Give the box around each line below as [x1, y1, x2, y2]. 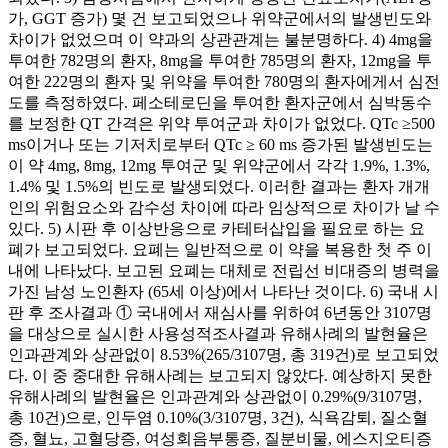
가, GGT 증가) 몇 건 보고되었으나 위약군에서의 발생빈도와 [8, 9, 431, 27]
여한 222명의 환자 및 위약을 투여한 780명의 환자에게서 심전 [8, 72, 440, 90]
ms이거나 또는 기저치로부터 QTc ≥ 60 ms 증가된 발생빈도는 [8, 135, 433, 153]
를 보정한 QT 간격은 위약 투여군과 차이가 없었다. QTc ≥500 [8, 114, 435, 132]
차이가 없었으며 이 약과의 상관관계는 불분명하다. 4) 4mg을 [8, 30, 433, 48]
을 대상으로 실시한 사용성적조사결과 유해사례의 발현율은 [8, 324, 428, 342]
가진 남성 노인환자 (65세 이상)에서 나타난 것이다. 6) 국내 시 [8, 282, 439, 300]
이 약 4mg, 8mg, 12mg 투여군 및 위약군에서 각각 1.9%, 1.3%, [8, 156, 430, 174]
